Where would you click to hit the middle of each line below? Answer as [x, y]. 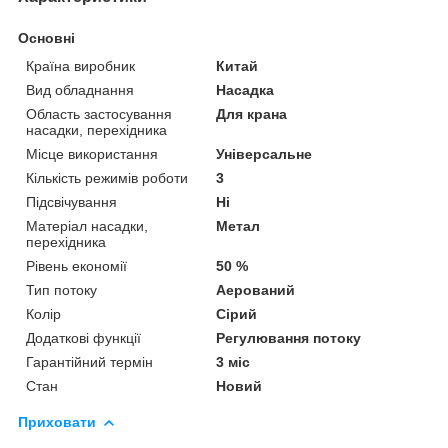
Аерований [256, 289]
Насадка [245, 89]
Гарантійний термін [89, 361]
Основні [46, 37]
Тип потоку [61, 289]
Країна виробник [80, 65]
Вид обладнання [80, 89]
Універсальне [264, 153]
